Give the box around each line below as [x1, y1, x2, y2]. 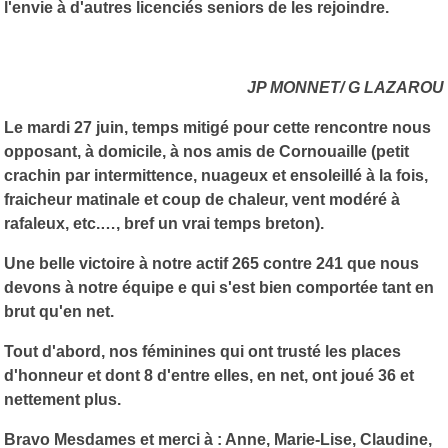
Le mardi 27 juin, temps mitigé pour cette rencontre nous [4, 118, 431, 136]
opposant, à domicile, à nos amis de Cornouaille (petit [4, 142, 409, 160]
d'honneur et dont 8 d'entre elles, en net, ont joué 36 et [4, 366, 414, 384]
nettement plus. [4, 390, 121, 408]
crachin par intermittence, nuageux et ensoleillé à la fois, [4, 166, 428, 184]
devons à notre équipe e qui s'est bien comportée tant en [4, 278, 434, 296]
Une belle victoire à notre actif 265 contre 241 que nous [4, 254, 419, 272]
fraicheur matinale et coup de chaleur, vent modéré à [4, 190, 400, 208]
